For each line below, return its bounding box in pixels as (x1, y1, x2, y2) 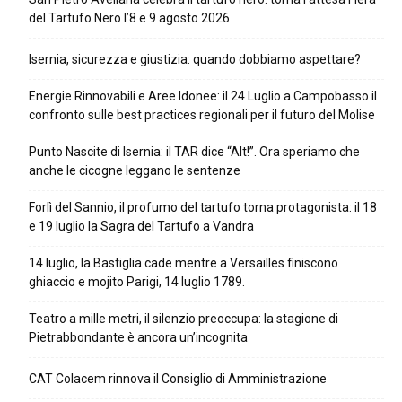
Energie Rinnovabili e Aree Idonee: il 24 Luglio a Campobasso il (29, 89, 377, 104)
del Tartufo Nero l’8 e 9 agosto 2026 (29, 11, 230, 26)
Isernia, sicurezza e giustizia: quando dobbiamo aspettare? (29, 52, 361, 67)
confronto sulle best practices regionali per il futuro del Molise (29, 108, 375, 123)
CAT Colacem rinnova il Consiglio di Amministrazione (29, 371, 327, 387)
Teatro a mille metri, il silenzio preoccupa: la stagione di (29, 311, 338, 327)
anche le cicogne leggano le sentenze (29, 163, 240, 179)
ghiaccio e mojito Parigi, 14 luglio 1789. (29, 275, 245, 290)
